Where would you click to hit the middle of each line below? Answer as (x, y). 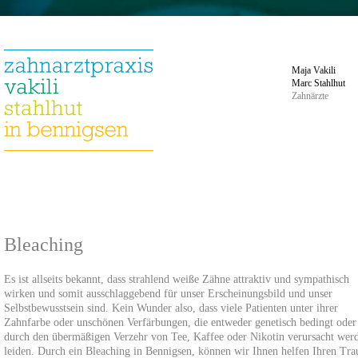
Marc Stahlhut (318, 83)
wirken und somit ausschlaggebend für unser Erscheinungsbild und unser (168, 294)
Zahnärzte (310, 96)
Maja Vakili (314, 70)
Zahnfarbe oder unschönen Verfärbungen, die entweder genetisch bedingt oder (180, 322)
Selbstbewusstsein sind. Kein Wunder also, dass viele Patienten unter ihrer (171, 308)
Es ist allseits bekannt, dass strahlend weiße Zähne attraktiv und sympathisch (177, 279)
